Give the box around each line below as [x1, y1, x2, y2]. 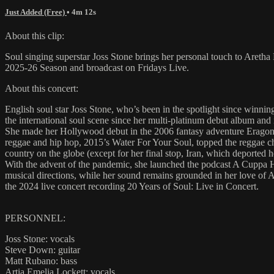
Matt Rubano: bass [5, 255, 77, 266]
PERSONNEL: [5, 212, 65, 223]
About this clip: [5, 30, 64, 41]
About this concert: [5, 83, 78, 94]
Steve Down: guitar [5, 244, 80, 255]
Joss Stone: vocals [5, 233, 75, 244]
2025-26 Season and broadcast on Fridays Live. [5, 62, 189, 73]
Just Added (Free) [5, 7, 67, 17]
